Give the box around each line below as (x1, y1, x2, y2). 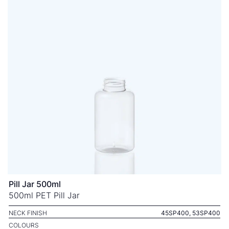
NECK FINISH (9, 209, 47, 217)
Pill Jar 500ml (9, 179, 61, 189)
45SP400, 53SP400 (161, 209, 220, 217)
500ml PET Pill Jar (9, 190, 80, 200)
